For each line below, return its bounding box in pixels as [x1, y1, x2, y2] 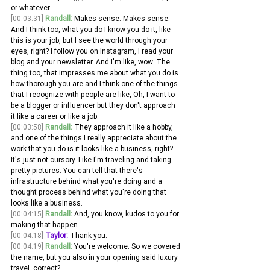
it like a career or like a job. [11, 111, 99, 121]
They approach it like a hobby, [72, 122, 175, 132]
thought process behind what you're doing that [11, 187, 168, 197]
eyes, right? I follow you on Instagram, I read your [11, 46, 175, 56]
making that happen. [11, 220, 81, 230]
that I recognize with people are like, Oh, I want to [11, 90, 177, 99]
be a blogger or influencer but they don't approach [11, 101, 177, 110]
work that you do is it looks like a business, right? [11, 144, 175, 154]
